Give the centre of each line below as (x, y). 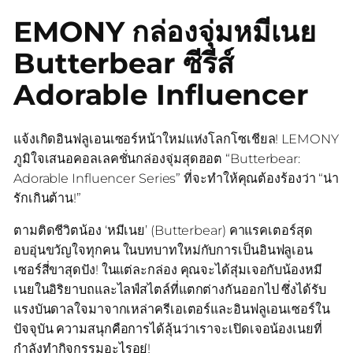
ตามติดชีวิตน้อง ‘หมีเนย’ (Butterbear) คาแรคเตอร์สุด (163, 230)
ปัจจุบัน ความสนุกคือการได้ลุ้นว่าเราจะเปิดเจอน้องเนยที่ (167, 328)
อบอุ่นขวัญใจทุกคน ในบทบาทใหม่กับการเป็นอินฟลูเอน (163, 249)
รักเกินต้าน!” (47, 197)
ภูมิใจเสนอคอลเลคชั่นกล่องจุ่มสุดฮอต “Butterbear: (156, 158)
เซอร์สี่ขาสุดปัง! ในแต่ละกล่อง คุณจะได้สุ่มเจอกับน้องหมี (167, 269)
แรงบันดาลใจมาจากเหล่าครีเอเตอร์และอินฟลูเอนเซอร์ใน (171, 308)
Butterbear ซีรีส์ (123, 63)
